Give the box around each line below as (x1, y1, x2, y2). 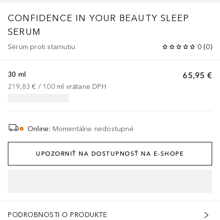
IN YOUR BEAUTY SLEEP (76, 12, 190, 24)
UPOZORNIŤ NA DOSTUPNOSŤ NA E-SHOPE (36, 150, 184, 157)
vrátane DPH (66, 82, 106, 91)
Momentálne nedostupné (52, 124, 134, 133)
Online (27, 124, 49, 133)
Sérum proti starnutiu (8, 42, 76, 51)
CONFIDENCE (8, 12, 73, 24)
